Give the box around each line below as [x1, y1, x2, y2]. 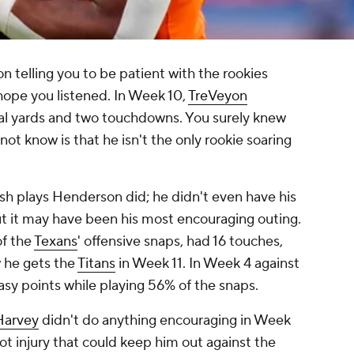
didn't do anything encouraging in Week [39, 311, 291, 330]
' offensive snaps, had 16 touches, [77, 232, 283, 251]
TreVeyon [188, 87, 247, 106]
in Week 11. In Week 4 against [115, 254, 299, 273]
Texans [34, 232, 77, 251]
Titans [77, 254, 115, 273]
